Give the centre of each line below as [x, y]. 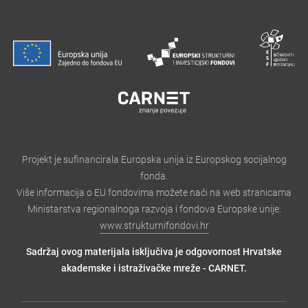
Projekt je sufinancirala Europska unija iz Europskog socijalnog [154, 159]
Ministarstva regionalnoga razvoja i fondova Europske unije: [154, 209]
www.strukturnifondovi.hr [154, 225]
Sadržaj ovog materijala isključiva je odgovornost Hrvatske [154, 251]
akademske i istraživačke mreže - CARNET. [154, 268]
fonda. [154, 176]
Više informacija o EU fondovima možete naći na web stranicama [154, 192]
